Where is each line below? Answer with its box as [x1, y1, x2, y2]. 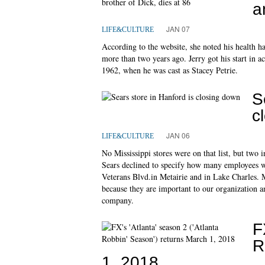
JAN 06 [166, 130, 190, 140]
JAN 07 [166, 23, 190, 34]
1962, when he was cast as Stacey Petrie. [102, 64, 238, 76]
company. [102, 194, 134, 206]
